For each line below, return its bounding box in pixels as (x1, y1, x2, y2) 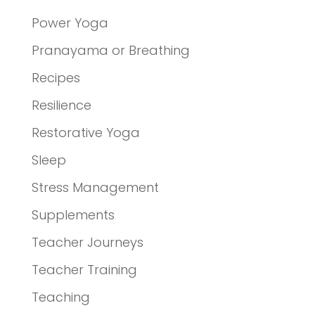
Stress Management (31, 178, 159, 196)
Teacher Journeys (31, 233, 143, 251)
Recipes (31, 68, 80, 86)
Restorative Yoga (31, 123, 140, 141)
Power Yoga (31, 13, 108, 32)
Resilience (31, 96, 91, 114)
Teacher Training (31, 260, 137, 278)
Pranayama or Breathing (31, 41, 190, 59)
